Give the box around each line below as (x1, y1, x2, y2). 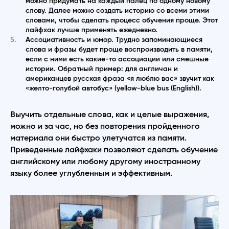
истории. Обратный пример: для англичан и (26, 65, 178, 73)
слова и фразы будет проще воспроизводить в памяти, (26, 45, 213, 53)
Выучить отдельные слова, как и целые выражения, (10, 110, 209, 119)
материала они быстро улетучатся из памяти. (10, 133, 187, 142)
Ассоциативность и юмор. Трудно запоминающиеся (26, 36, 202, 43)
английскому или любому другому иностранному (10, 157, 200, 166)
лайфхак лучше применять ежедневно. (26, 26, 157, 34)
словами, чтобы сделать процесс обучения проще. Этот (26, 16, 218, 24)
